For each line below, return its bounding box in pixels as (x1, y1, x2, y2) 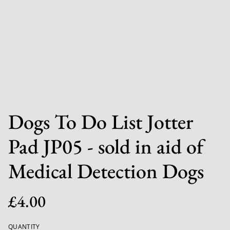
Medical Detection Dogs (8, 158, 204, 184)
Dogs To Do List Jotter (8, 108, 193, 135)
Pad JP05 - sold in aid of (8, 133, 203, 160)
